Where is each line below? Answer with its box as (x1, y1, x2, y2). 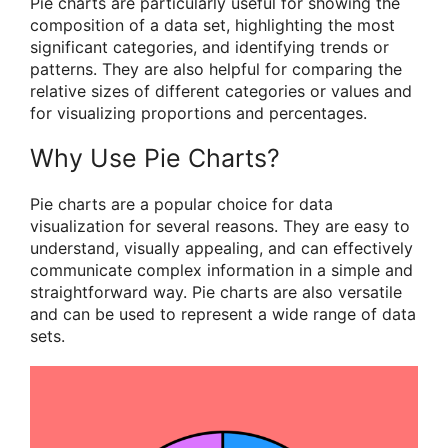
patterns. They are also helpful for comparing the (30, 58, 402, 79)
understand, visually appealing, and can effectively (30, 237, 413, 258)
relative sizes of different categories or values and (30, 80, 412, 101)
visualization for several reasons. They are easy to (30, 215, 410, 236)
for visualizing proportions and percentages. (30, 102, 367, 123)
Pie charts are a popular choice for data (30, 193, 333, 214)
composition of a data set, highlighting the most (30, 14, 395, 35)
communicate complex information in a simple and (30, 259, 413, 280)
